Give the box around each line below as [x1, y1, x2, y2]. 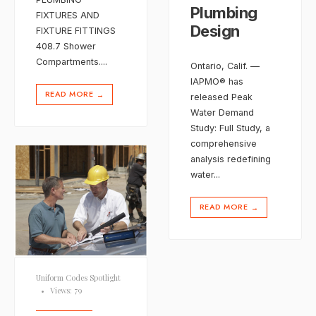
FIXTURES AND [36, 9, 99, 20]
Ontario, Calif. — [190, 60, 260, 71]
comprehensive [190, 138, 257, 149]
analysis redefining [190, 153, 271, 164]
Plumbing [190, 4, 257, 23]
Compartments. [36, 56, 101, 67]
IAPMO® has [190, 75, 243, 87]
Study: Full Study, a [190, 122, 270, 133]
